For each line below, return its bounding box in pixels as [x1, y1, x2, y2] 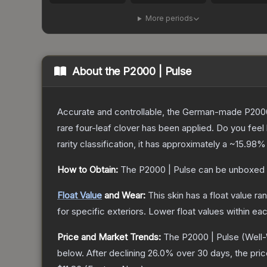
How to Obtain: [57, 164, 118, 176]
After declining [86, 247, 148, 259]
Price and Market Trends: [57, 231, 161, 243]
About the [72, 65, 123, 78]
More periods [145, 14, 193, 23]
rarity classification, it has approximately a [57, 138, 229, 150]
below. [57, 247, 84, 259]
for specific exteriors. [57, 206, 146, 218]
